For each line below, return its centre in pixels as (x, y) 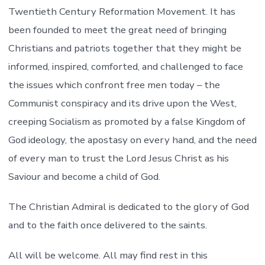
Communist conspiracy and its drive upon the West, (122, 104)
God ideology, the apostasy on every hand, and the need (132, 140)
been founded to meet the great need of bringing (117, 30)
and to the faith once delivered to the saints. (107, 225)
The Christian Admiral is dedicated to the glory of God (128, 207)
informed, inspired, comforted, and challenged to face (125, 67)
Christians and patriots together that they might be (125, 49)
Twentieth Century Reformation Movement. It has (122, 12)
